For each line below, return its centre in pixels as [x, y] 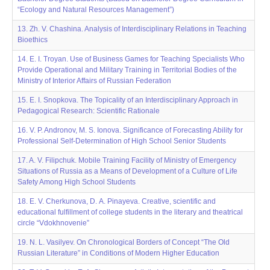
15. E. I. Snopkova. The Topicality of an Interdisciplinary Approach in [128, 100]
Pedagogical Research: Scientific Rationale [89, 111]
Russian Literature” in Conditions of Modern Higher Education [118, 253]
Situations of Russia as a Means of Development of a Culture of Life [127, 171]
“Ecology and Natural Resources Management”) [96, 10]
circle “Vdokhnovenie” [53, 223]
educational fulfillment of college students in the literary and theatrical [130, 212]
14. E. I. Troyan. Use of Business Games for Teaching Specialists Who [131, 59]
